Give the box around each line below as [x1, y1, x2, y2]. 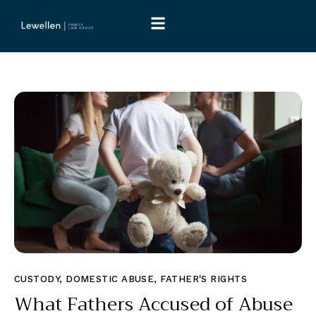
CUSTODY [14, 273, 60, 284]
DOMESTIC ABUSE [66, 273, 154, 284]
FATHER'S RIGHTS [160, 273, 248, 284]
